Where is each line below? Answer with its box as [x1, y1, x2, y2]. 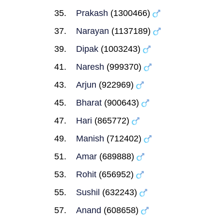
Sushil [76, 187, 100, 197]
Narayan [76, 26, 109, 36]
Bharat [76, 98, 102, 108]
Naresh [76, 62, 104, 72]
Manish [76, 134, 104, 143]
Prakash [76, 8, 108, 18]
